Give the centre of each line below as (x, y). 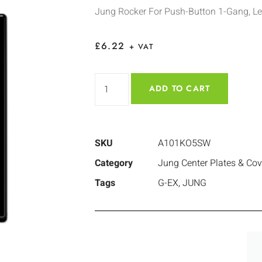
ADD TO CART (180, 89)
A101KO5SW (184, 144)
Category (114, 163)
